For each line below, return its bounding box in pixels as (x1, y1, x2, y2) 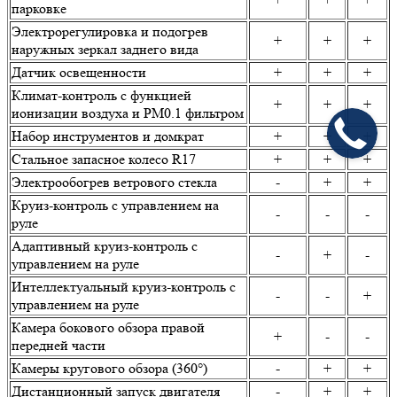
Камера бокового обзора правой (12, 319, 205, 337)
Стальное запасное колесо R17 (12, 151, 196, 168)
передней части (12, 337, 105, 354)
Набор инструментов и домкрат (12, 128, 204, 145)
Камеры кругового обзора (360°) (12, 360, 207, 378)
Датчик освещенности (12, 64, 146, 82)
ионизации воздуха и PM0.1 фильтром (12, 105, 244, 122)
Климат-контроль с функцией (12, 87, 191, 105)
